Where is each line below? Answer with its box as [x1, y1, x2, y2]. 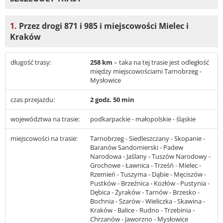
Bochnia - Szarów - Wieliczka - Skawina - [90, 197, 205, 206]
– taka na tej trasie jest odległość [114, 58, 209, 67]
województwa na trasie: [10, 114, 80, 124]
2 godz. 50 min [90, 95, 134, 105]
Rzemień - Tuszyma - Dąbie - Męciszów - [90, 170, 206, 179]
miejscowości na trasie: [10, 134, 78, 143]
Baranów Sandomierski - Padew [90, 143, 183, 152]
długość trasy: [10, 58, 51, 67]
